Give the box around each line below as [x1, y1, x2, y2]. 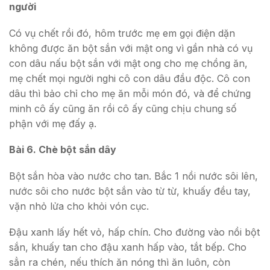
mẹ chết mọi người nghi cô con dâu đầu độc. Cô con [9, 72, 250, 84]
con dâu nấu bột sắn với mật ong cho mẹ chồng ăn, [9, 57, 248, 69]
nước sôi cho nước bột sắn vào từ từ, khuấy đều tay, [9, 184, 251, 197]
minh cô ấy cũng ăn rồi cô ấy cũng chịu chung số [9, 102, 237, 115]
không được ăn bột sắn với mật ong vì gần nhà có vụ [9, 42, 253, 54]
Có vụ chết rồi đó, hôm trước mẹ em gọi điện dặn [9, 27, 235, 39]
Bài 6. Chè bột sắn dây [9, 143, 116, 156]
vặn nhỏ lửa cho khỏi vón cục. [9, 199, 149, 212]
